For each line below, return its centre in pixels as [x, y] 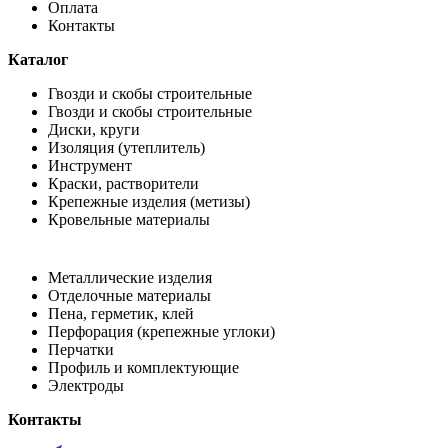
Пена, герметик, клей [121, 313]
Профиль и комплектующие [143, 367]
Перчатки [81, 349]
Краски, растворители [123, 183]
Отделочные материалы [129, 295]
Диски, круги [94, 129]
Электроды [86, 385]
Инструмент [90, 165]
